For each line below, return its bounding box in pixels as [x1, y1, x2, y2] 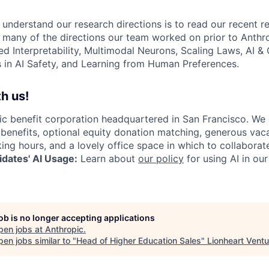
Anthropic [45, 223, 83, 234]
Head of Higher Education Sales [76, 235, 201, 246]
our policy [138, 152, 184, 165]
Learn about [77, 152, 138, 165]
